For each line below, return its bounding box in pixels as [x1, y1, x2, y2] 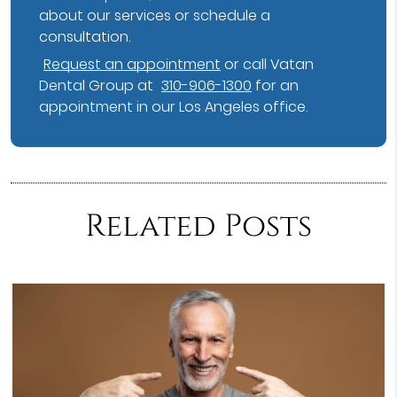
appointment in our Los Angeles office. [39, 97, 308, 118]
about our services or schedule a [39, 4, 271, 26]
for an [252, 75, 300, 97]
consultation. [39, 26, 131, 47]
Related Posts [85, 205, 312, 247]
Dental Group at [39, 75, 158, 97]
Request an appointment [43, 54, 222, 75]
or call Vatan [221, 54, 315, 75]
